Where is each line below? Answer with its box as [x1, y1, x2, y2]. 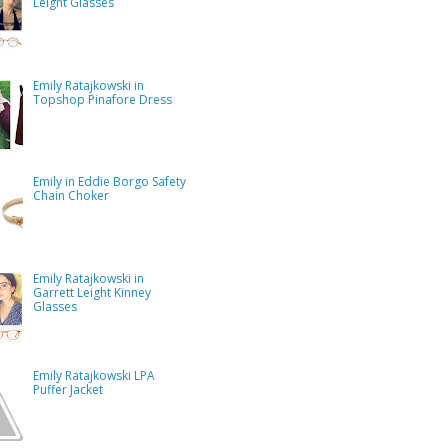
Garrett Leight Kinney [32, 284, 151, 302]
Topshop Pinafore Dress [32, 90, 172, 108]
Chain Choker [32, 187, 109, 205]
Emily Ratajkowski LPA [32, 366, 155, 384]
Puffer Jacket [32, 380, 103, 398]
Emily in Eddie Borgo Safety [32, 173, 186, 191]
